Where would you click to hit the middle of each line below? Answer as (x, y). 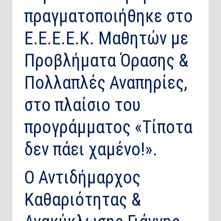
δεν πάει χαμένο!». (91, 150)
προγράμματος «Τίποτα (108, 128)
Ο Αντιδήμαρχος (82, 178)
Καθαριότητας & (83, 200)
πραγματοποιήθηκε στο (109, 17)
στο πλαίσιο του (82, 105)
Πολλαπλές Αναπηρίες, (106, 83)
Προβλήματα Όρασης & (106, 61)
